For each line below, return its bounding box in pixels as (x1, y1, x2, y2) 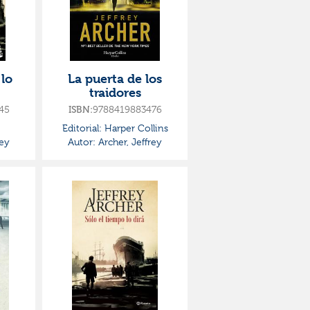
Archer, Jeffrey (95, 136, 162, 147)
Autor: (68, 136, 95, 147)
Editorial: (62, 122, 102, 134)
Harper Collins (101, 122, 168, 134)
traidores (89, 85, 141, 100)
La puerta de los (68, 71, 162, 86)
